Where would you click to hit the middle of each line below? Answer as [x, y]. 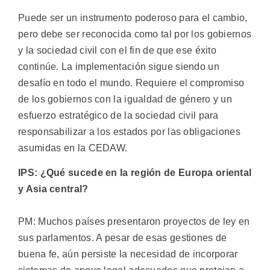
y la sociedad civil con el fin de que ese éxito [118, 51]
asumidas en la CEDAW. [73, 148]
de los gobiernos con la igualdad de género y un [125, 99]
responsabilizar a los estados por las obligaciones [129, 132]
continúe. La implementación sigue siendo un [119, 67]
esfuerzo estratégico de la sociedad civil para [118, 116]
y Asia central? [53, 189]
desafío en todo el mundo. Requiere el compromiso [131, 83]
